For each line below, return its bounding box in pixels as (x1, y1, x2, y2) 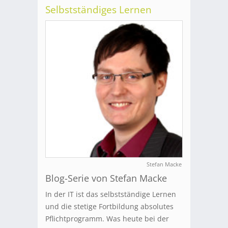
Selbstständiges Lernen (45, 3, 152, 17)
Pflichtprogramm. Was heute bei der (45, 214, 169, 224)
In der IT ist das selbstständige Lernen (45, 189, 176, 199)
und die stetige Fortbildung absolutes (45, 202, 174, 212)
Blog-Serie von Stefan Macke (45, 172, 167, 185)
